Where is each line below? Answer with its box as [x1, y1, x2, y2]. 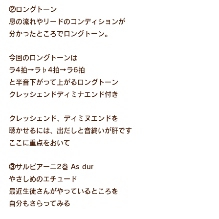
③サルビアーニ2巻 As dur [9, 163, 93, 170]
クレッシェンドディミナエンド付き [9, 90, 118, 98]
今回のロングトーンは [9, 54, 77, 61]
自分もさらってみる [9, 199, 70, 207]
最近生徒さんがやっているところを [9, 187, 118, 195]
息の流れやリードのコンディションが [9, 18, 125, 25]
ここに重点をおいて [9, 139, 70, 146]
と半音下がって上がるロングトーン [9, 78, 118, 86]
